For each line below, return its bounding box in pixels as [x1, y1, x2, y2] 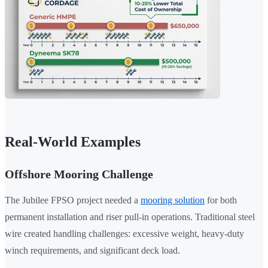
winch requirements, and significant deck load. [5, 245, 180, 256]
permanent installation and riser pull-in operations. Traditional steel [5, 212, 255, 223]
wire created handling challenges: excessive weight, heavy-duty [5, 229, 244, 239]
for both [205, 195, 237, 206]
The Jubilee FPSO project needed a [5, 195, 141, 206]
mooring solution [141, 195, 205, 206]
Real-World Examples [5, 134, 141, 150]
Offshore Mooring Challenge [5, 167, 153, 181]
